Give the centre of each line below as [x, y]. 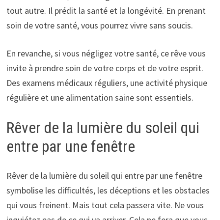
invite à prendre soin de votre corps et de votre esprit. [105, 68]
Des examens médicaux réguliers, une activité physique [107, 82]
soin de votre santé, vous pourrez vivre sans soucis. [99, 25]
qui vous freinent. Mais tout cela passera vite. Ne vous [105, 205]
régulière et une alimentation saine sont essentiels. [100, 97]
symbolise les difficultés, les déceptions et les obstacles [108, 191]
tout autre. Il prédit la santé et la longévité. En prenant [106, 10]
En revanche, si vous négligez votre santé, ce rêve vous [106, 53]
